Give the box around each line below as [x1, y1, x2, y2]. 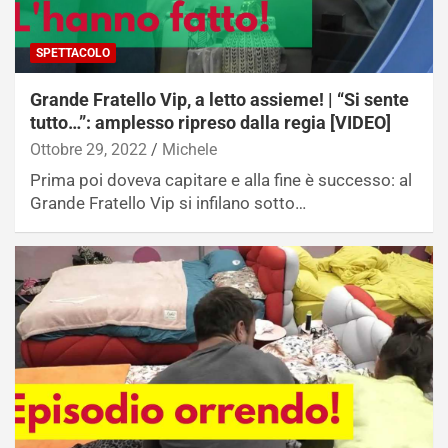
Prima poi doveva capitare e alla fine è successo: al [30, 170, 412, 191]
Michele [162, 140, 217, 160]
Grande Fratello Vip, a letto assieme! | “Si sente [30, 89, 409, 111]
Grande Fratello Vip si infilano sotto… [30, 193, 306, 214]
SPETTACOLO [36, 46, 110, 61]
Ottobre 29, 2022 [30, 140, 147, 160]
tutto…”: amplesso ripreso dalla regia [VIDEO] [30, 112, 391, 134]
